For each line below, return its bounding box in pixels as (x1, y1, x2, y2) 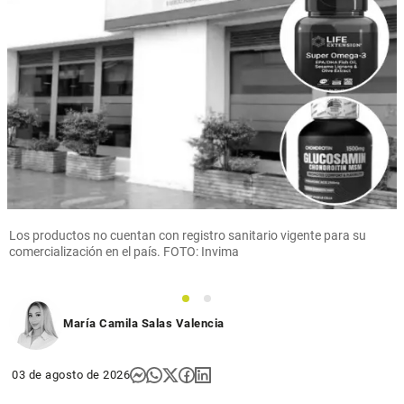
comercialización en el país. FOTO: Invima (9, 244, 239, 260)
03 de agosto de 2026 (12, 368, 130, 382)
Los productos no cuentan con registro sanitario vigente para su (9, 228, 366, 243)
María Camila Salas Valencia (63, 317, 225, 331)
